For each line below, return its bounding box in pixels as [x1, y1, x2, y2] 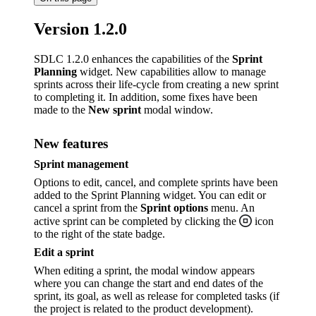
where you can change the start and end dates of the [34, 277, 263, 290]
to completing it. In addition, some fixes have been [34, 90, 257, 103]
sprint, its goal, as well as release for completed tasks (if [34, 290, 279, 303]
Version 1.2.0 [34, 19, 127, 38]
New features [34, 135, 108, 151]
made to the [34, 103, 88, 116]
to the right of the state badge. [34, 228, 165, 241]
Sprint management [34, 158, 128, 171]
